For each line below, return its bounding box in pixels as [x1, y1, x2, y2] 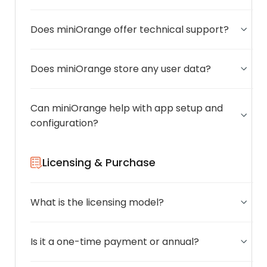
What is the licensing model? [30, 195, 164, 210]
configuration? [30, 116, 98, 131]
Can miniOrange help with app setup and [30, 101, 223, 116]
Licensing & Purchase [42, 155, 156, 170]
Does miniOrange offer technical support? [30, 23, 229, 37]
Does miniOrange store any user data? [30, 62, 211, 76]
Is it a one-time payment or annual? [30, 235, 199, 249]
